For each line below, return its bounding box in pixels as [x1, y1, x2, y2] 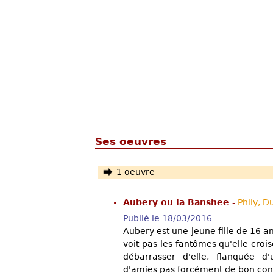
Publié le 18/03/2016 [123, 213, 212, 224]
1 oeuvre [116, 167, 155, 177]
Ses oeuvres [95, 135, 166, 147]
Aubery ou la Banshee [123, 197, 232, 208]
